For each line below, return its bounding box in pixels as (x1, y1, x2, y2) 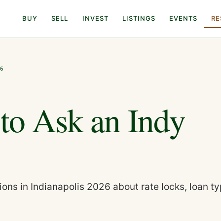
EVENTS (169, 14, 198, 22)
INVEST (82, 14, 109, 22)
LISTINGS (122, 14, 156, 22)
